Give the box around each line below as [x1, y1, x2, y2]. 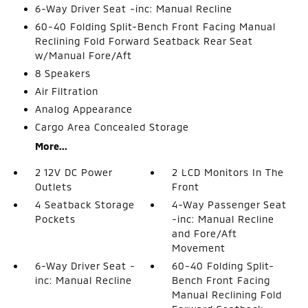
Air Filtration [34, 85, 98, 97]
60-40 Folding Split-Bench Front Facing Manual [34, 21, 276, 32]
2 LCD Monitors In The [172, 166, 285, 178]
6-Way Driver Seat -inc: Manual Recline [34, 3, 232, 14]
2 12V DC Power [34, 166, 112, 178]
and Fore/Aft [172, 228, 238, 239]
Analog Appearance [34, 103, 133, 115]
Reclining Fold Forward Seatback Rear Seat [34, 35, 253, 47]
